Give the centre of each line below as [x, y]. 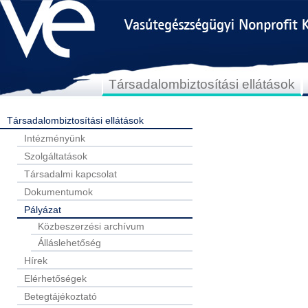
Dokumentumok [58, 192]
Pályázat [43, 210]
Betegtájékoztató [60, 296]
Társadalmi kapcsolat [70, 174]
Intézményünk [55, 138]
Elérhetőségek [55, 278]
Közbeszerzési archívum [91, 226]
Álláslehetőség [69, 243]
